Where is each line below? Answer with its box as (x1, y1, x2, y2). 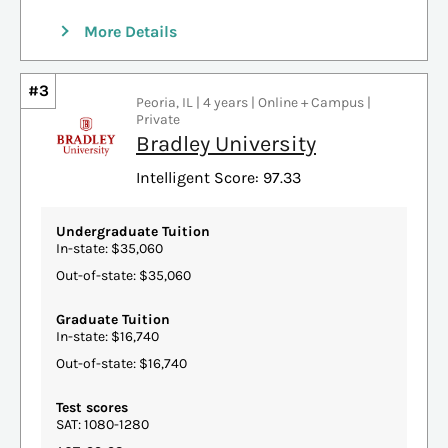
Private (136, 110, 180, 128)
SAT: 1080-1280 (56, 415, 149, 433)
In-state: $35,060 (56, 239, 163, 257)
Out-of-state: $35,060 (56, 266, 191, 284)
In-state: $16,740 (56, 327, 159, 345)
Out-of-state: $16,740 (56, 354, 187, 372)
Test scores (56, 398, 128, 416)
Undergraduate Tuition (56, 222, 210, 240)
